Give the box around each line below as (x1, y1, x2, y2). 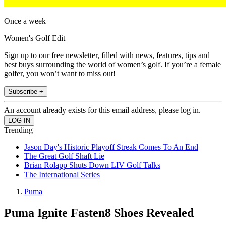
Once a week (4, 17, 46, 26)
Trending (4, 126, 33, 135)
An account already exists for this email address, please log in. (4, 106, 201, 115)
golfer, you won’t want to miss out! (4, 69, 116, 78)
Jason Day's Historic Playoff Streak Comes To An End (24, 143, 198, 152)
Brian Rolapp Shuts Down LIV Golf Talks (24, 161, 160, 170)
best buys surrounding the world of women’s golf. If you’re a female (4, 60, 221, 69)
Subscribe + (8, 88, 43, 96)
